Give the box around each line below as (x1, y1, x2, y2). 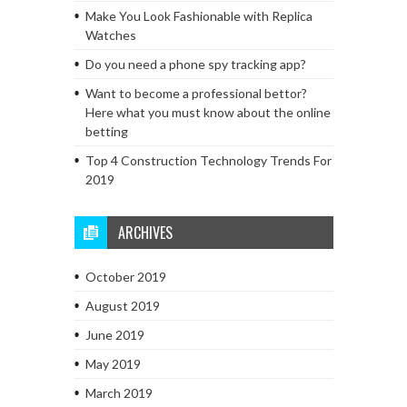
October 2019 (84, 268, 166, 284)
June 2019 (84, 326, 144, 342)
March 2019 (84, 384, 153, 401)
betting (84, 123, 128, 139)
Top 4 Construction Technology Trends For (84, 152, 332, 168)
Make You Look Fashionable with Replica (84, 7, 313, 24)
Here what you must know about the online (84, 104, 331, 120)
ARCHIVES (117, 221, 173, 243)
